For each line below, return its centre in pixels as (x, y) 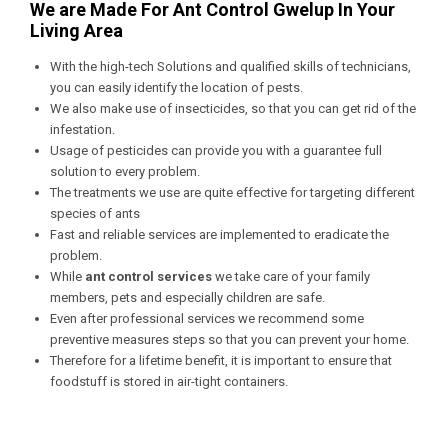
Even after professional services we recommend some (207, 318)
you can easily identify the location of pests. (178, 87)
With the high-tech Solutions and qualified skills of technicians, (230, 66)
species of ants (95, 213)
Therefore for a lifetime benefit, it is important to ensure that (221, 360)
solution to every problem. (126, 171)
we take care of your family (291, 276)
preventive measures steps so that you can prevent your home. (231, 339)
